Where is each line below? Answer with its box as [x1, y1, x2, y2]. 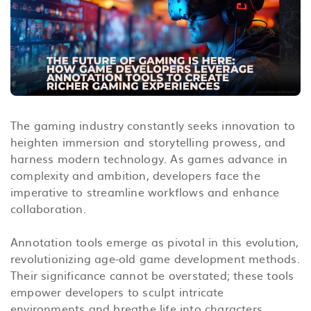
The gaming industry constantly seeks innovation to [10, 116, 296, 133]
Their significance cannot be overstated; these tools [10, 266, 294, 283]
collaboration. [10, 199, 86, 217]
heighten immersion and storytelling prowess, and [10, 133, 286, 150]
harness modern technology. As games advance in [10, 149, 288, 167]
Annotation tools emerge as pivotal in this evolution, [10, 233, 299, 250]
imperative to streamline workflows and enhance [10, 183, 280, 200]
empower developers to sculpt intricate [10, 283, 224, 300]
